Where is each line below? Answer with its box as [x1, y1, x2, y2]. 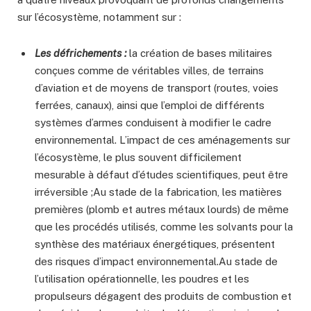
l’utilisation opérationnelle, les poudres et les [35, 273, 249, 285]
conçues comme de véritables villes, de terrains [35, 65, 264, 77]
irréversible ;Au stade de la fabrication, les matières [35, 186, 282, 199]
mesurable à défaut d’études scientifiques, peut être [35, 169, 288, 181]
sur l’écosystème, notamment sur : [17, 11, 181, 24]
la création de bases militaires [126, 47, 272, 60]
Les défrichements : [35, 47, 126, 60]
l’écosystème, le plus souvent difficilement [35, 151, 242, 164]
